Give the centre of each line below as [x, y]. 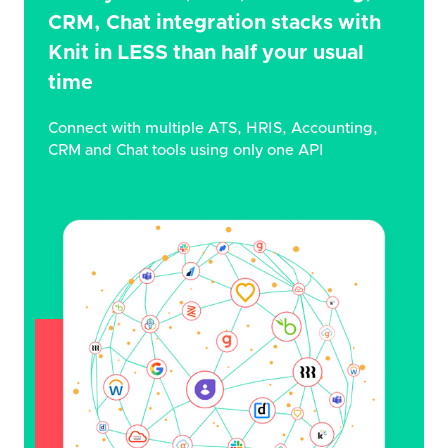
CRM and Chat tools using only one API [186, 150]
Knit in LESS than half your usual [206, 52]
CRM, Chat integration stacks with [214, 22]
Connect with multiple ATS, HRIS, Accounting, [213, 128]
